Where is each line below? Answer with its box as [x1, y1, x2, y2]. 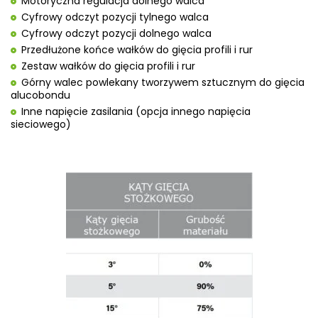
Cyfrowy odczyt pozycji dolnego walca [21, 26, 212, 40]
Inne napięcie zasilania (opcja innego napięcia [21, 104, 251, 119]
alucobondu [11, 87, 70, 102]
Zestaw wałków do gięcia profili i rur [21, 58, 195, 73]
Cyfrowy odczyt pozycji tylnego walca [21, 9, 209, 24]
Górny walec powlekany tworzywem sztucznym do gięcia [21, 75, 305, 89]
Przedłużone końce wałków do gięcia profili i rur [21, 42, 253, 57]
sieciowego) [11, 116, 71, 131]
